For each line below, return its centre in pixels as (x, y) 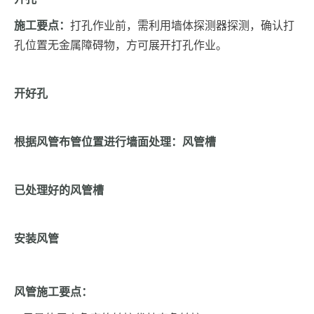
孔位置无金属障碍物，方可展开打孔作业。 (121, 46)
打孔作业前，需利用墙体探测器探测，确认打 (182, 26)
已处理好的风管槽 (59, 191)
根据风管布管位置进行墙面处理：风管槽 (115, 142)
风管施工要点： (53, 292)
